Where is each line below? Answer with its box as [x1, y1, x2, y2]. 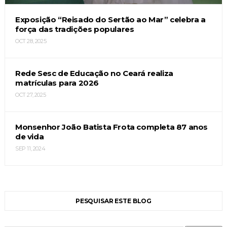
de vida [15, 131, 44, 141]
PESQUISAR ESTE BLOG [75, 197, 152, 205]
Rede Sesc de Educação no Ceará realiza [15, 68, 173, 78]
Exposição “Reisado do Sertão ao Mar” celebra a [15, 14, 206, 24]
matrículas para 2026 [15, 78, 99, 88]
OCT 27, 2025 [15, 91, 46, 98]
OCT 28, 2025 [15, 37, 47, 45]
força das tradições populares [15, 24, 134, 34]
